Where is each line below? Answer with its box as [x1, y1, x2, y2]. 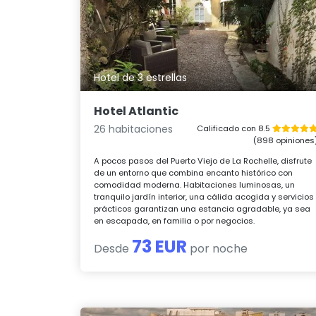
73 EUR [132, 235, 188, 259]
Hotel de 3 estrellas [94, 71, 188, 85]
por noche [187, 241, 248, 257]
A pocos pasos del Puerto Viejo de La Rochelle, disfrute [94, 155, 312, 167]
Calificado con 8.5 [196, 123, 272, 135]
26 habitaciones [94, 122, 174, 137]
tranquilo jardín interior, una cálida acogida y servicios [94, 191, 315, 203]
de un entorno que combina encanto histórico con [94, 167, 293, 179]
